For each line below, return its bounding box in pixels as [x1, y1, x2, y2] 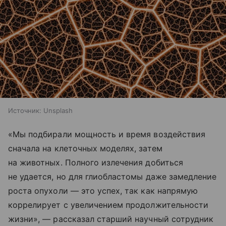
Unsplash [43, 106, 73, 115]
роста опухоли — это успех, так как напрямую [8, 185, 198, 196]
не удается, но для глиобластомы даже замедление [8, 171, 217, 182]
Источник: [8, 106, 41, 115]
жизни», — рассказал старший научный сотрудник [8, 213, 214, 224]
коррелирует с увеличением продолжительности [8, 199, 209, 210]
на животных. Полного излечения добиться [8, 157, 183, 167]
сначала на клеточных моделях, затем [8, 143, 162, 153]
